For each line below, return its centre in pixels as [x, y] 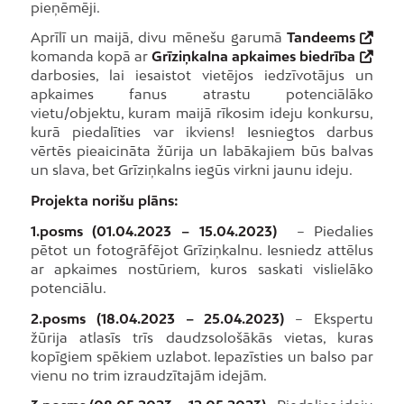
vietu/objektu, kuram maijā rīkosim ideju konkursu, [202, 113]
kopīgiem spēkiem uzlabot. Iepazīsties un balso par [202, 356]
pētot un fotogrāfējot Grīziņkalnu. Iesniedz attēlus [202, 249]
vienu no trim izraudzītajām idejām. [148, 375]
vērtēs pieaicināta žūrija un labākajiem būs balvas [202, 151]
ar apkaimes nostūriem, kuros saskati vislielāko [202, 268]
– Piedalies [335, 230]
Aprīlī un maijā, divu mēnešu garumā [159, 37]
